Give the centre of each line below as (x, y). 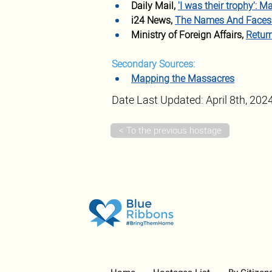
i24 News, (153, 21)
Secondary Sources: (153, 64)
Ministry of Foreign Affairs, (189, 35)
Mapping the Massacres (183, 79)
